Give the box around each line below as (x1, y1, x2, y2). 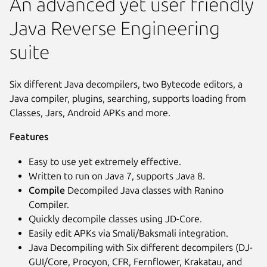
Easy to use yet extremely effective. (29, 156, 181, 167)
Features (10, 131, 48, 142)
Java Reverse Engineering (10, 17, 220, 39)
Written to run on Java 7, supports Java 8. (29, 170, 205, 181)
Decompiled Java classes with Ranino (65, 184, 223, 195)
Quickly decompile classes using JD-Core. (29, 213, 202, 224)
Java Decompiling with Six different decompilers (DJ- (29, 241, 253, 253)
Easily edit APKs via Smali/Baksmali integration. (29, 227, 228, 238)
